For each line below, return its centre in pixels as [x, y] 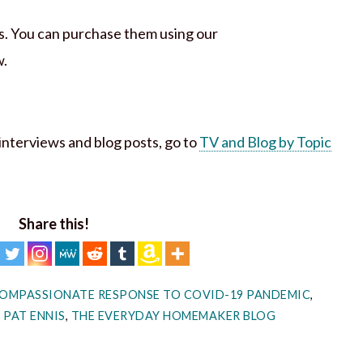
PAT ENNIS [34, 315]
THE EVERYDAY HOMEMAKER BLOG [173, 315]
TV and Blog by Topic [265, 142]
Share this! [53, 224]
